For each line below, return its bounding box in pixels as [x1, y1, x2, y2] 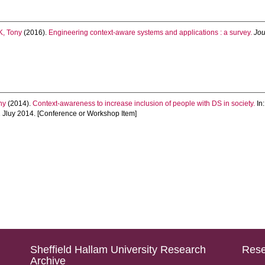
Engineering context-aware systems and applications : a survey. [49, 28, 253, 37]
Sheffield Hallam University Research [30, 244, 206, 256]
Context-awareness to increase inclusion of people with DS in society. [33, 99, 256, 108]
